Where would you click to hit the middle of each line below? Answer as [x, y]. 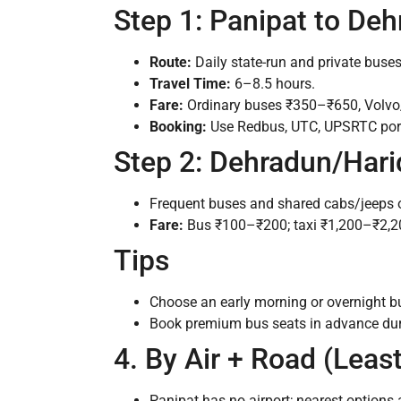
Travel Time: [190, 84]
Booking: [178, 127]
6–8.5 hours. [273, 84]
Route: [171, 63]
